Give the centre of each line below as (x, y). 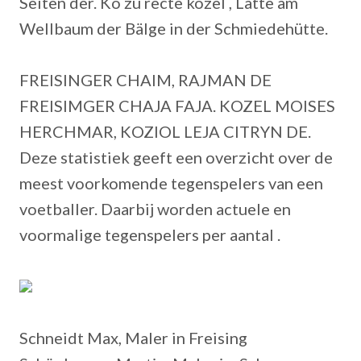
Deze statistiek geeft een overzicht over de (176, 157)
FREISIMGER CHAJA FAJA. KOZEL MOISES (177, 106)
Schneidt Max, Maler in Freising (133, 338)
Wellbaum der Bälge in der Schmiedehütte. (174, 28)
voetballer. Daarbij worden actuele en (155, 209)
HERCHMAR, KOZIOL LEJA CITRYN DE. (165, 131)
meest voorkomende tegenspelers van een (171, 183)
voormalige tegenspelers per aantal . (150, 234)
